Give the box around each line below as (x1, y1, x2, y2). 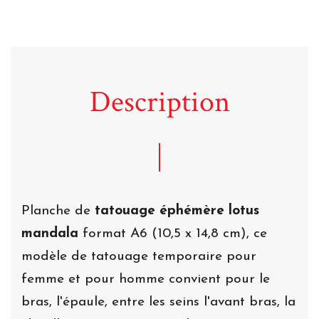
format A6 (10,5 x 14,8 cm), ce (83, 226, 267, 241)
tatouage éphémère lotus (90, 204, 259, 218)
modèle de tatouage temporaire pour (21, 249, 256, 263)
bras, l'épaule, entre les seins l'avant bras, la (21, 295, 296, 309)
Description (89, 82, 230, 122)
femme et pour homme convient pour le (21, 272, 270, 286)
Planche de (21, 204, 90, 218)
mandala (21, 226, 83, 241)
